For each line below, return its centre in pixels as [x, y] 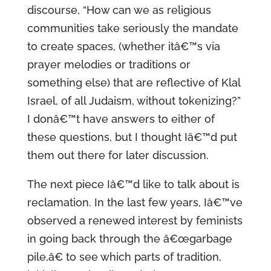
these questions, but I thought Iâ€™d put [132, 137]
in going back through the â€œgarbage [129, 239]
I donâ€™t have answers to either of [121, 119]
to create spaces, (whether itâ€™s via [123, 46]
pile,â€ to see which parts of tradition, [124, 257]
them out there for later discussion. [118, 155]
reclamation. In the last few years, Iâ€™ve [135, 202]
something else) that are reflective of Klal [133, 83]
